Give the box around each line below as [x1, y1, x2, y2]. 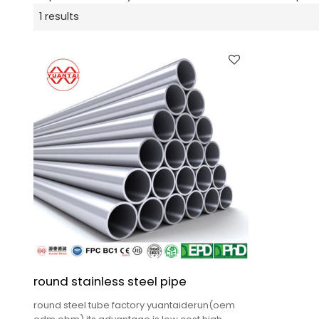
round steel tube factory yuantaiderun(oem [33, 298, 235, 313]
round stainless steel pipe [33, 273, 187, 291]
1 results [38, 9, 79, 24]
